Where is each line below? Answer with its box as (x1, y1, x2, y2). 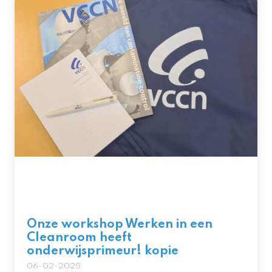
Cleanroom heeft (27, 232, 132, 244)
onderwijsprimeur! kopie (27, 245, 178, 257)
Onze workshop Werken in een (27, 219, 212, 231)
